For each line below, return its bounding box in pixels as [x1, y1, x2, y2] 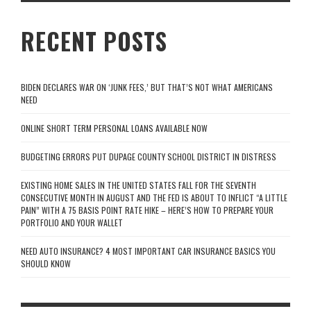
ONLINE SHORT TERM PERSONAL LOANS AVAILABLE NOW [21, 122, 208, 135]
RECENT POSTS [21, 24, 167, 59]
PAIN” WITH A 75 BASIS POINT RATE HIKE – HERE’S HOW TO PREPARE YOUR [21, 204, 274, 217]
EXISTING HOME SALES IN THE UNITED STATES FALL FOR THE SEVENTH [21, 179, 256, 192]
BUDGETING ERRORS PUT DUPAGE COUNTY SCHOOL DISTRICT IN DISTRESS [21, 151, 276, 163]
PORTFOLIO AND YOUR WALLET [21, 217, 123, 229]
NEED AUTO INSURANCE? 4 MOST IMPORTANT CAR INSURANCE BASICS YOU [21, 245, 276, 258]
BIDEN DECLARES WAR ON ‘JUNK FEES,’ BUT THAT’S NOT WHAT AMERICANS [21, 81, 273, 94]
